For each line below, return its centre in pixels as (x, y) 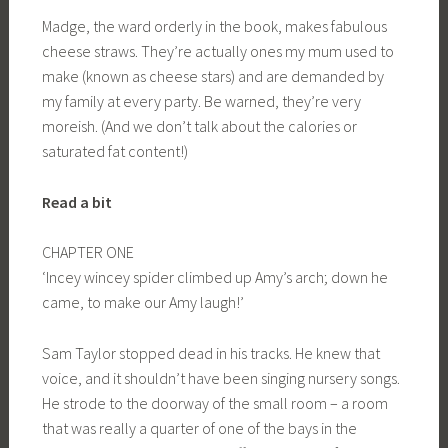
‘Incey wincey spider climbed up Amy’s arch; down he (214, 277)
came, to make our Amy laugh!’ (142, 302)
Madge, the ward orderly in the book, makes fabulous (214, 26)
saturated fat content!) (114, 151)
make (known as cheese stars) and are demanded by (212, 76)
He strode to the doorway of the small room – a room (214, 403)
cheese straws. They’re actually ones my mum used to (217, 51)
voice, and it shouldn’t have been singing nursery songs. (220, 378)
